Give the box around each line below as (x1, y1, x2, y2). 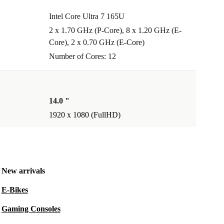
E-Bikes (1, 185, 28, 194)
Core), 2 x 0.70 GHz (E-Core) (49, 38, 144, 47)
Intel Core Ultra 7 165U (49, 12, 124, 21)
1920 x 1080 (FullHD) (49, 110, 120, 119)
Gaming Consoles (1, 204, 60, 213)
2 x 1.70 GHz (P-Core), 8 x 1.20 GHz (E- (49, 26, 181, 35)
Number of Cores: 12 (49, 52, 116, 61)
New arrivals (1, 166, 45, 175)
